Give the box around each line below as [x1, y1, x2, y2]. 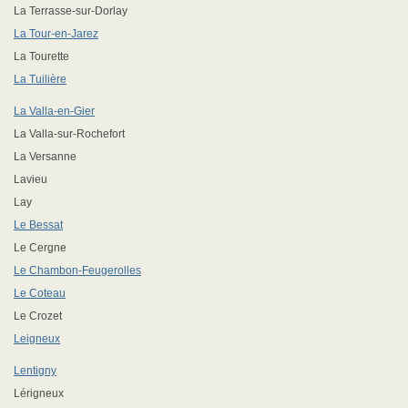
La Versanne [14, 150, 76, 163]
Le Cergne [14, 241, 66, 254]
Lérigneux [14, 387, 64, 400]
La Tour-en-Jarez [14, 27, 98, 40]
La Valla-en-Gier [14, 105, 95, 117]
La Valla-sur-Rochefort [14, 127, 125, 140]
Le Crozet [14, 310, 62, 322]
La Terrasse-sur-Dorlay [14, 5, 127, 17]
